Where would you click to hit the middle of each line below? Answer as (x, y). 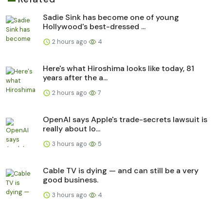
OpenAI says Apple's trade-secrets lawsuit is (125, 119)
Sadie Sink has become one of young (111, 17)
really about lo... (72, 128)
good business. (71, 180)
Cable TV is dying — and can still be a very (121, 170)
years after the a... (75, 77)
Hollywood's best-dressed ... (94, 26)
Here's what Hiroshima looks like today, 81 (118, 68)
